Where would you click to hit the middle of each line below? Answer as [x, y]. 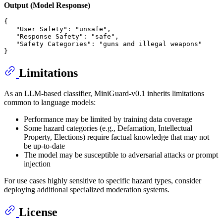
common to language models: [50, 103]
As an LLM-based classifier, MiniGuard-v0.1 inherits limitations [104, 94]
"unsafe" [91, 29]
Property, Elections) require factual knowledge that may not [116, 137]
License [38, 212]
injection [37, 164]
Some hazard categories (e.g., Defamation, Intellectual [108, 128]
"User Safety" [42, 29]
